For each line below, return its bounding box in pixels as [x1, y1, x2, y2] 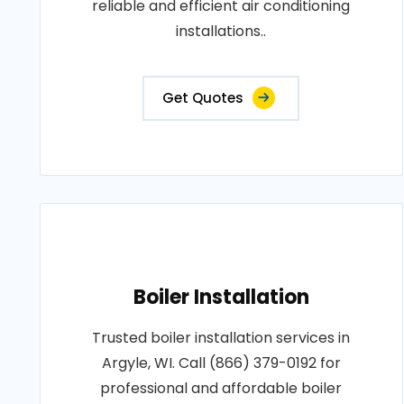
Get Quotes [162, 88, 244, 107]
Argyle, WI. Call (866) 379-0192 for [101, 353, 341, 373]
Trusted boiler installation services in [92, 327, 351, 348]
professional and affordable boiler [100, 378, 343, 399]
